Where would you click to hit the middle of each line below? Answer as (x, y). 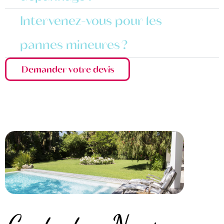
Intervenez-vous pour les (91, 21)
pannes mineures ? (74, 45)
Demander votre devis (67, 69)
